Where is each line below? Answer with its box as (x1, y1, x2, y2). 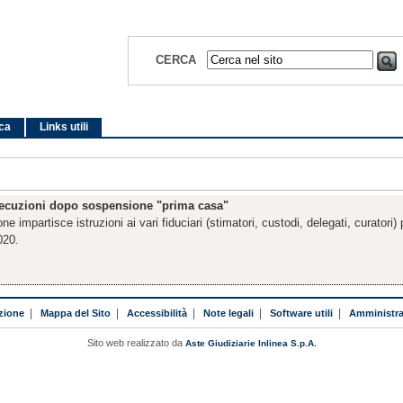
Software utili (269, 307, 333, 318)
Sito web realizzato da (86, 336, 185, 348)
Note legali (202, 307, 254, 318)
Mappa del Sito (40, 307, 111, 318)
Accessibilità (126, 307, 187, 318)
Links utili (40, 121, 88, 133)
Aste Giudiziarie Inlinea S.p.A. (184, 337, 317, 348)
